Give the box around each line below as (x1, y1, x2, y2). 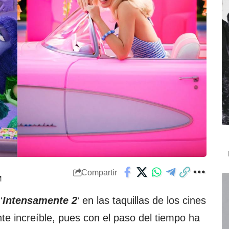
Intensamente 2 (3, 195, 77, 207)
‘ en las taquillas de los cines (77, 195, 206, 207)
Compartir (81, 168, 117, 177)
